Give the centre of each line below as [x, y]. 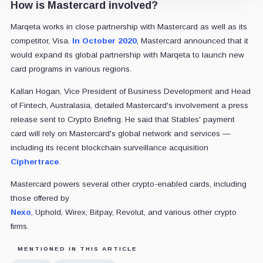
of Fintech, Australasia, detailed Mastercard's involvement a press [129, 105]
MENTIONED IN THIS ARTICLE [77, 248]
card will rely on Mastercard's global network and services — [120, 133]
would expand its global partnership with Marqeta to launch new [127, 55]
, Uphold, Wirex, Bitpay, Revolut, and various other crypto [134, 212]
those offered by [40, 198]
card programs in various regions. [71, 69]
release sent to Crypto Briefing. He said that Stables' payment [122, 119]
